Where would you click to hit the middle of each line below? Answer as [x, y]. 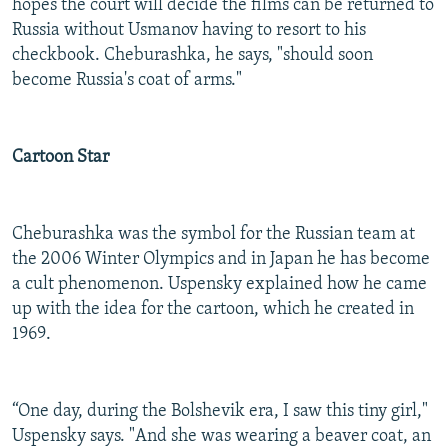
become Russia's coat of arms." [127, 81]
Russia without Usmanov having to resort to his [189, 31]
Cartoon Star [60, 158]
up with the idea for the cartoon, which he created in [213, 310]
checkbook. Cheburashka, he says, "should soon [192, 56]
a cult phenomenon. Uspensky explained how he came [219, 285]
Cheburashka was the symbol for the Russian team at [213, 235]
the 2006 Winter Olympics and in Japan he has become [221, 260]
